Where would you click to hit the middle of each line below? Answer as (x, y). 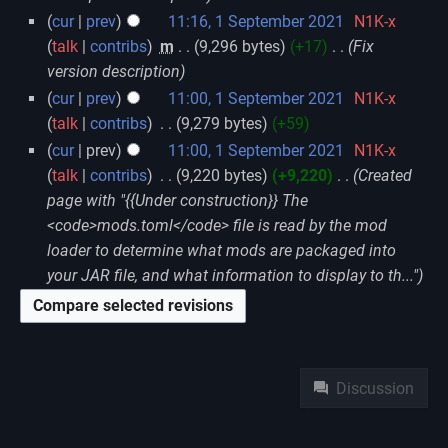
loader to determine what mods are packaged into (221, 250)
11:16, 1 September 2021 (255, 21)
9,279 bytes (221, 123)
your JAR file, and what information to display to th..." (232, 275)
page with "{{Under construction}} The (177, 200)
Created (384, 175)
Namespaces (354, 357)
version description (113, 71)
